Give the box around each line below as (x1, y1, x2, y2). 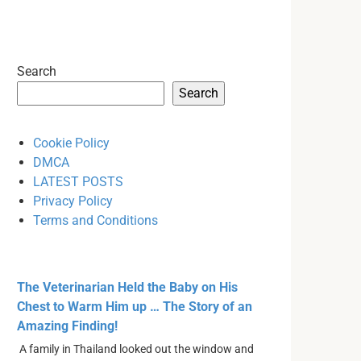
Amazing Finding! (17, 318, 118, 334)
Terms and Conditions (33, 213, 158, 228)
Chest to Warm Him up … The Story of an (17, 299, 252, 314)
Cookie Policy (33, 135, 110, 151)
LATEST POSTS (33, 174, 123, 189)
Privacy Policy (33, 193, 113, 209)
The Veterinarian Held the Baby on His (17, 280, 238, 295)
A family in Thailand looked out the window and (17, 342, 254, 356)
